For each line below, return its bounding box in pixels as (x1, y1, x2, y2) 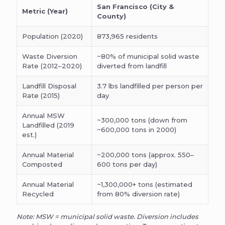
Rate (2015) (22, 91, 60, 99)
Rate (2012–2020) (22, 61, 82, 70)
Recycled (22, 189, 54, 198)
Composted (22, 160, 62, 168)
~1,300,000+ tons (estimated (97, 180, 192, 188)
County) (97, 12, 126, 20)
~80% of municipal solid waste (97, 52, 199, 60)
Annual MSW (22, 111, 65, 120)
